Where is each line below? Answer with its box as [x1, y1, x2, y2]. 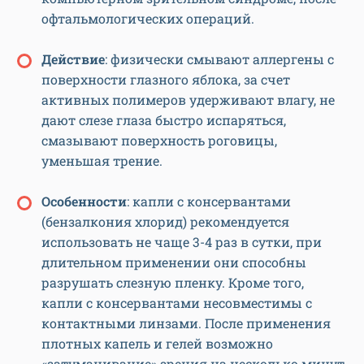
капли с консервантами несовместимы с [41, 294, 312, 312]
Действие [41, 50, 105, 68]
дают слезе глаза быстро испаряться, [41, 111, 286, 129]
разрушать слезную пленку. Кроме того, [41, 274, 304, 292]
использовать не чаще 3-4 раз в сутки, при [41, 233, 322, 251]
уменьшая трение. [41, 152, 162, 170]
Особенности [41, 193, 127, 210]
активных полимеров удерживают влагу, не [41, 91, 335, 109]
